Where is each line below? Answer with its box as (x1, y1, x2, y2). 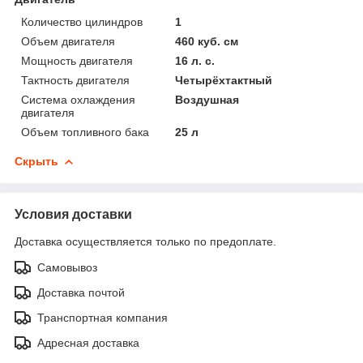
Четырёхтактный (175, 73, 273, 87)
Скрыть (15, 154, 58, 168)
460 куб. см (175, 34, 239, 48)
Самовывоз (37, 260, 97, 274)
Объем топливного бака (21, 125, 149, 139)
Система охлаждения (21, 92, 135, 106)
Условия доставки (15, 207, 132, 221)
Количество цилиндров (21, 15, 143, 28)
